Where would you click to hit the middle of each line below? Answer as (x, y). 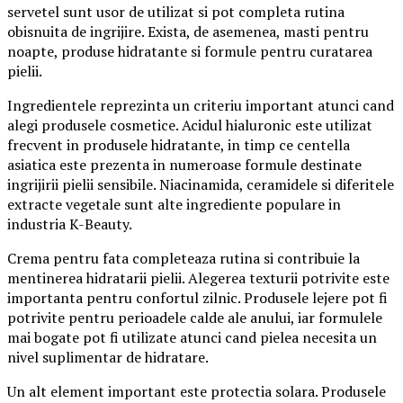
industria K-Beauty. (70, 224)
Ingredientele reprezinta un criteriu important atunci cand (201, 106)
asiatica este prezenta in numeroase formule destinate (184, 165)
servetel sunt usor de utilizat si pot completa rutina (176, 12)
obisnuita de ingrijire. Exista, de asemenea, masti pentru (188, 32)
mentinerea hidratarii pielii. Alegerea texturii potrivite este (198, 278)
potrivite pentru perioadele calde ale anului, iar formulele (195, 318)
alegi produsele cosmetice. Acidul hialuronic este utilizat (190, 125)
